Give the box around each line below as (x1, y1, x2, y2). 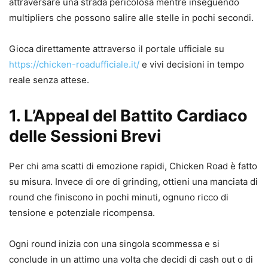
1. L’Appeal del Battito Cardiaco (9, 106, 248, 126)
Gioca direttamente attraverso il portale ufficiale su (9, 43, 224, 55)
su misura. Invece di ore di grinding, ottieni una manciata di (9, 176, 258, 188)
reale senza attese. (9, 74, 89, 86)
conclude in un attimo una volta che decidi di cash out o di (9, 254, 253, 266)
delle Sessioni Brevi (9, 126, 161, 147)
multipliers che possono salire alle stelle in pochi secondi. (9, 12, 254, 24)
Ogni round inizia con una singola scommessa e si (9, 238, 220, 250)
